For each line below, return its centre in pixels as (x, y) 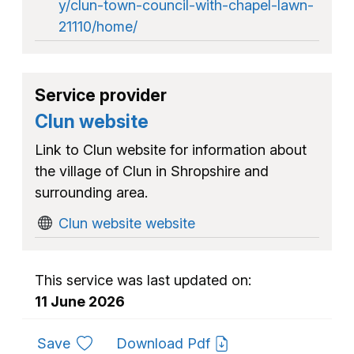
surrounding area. (91, 192)
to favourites (111, 342)
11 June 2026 (80, 301)
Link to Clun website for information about (171, 149)
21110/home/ (98, 26)
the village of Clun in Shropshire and (152, 171)
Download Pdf (165, 343)
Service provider (101, 95)
